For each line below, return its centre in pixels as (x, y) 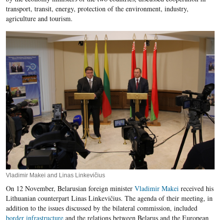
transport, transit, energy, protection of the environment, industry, (97, 9)
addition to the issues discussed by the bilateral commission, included (101, 208)
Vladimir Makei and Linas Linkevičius (55, 176)
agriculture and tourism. (39, 18)
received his (196, 189)
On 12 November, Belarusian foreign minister (70, 189)
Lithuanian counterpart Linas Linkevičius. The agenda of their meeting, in (109, 198)
